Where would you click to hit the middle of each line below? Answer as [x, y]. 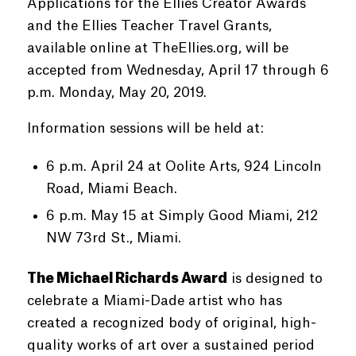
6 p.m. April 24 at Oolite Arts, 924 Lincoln [184, 166]
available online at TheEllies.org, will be [157, 48]
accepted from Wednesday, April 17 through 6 [178, 70]
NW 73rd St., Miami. [113, 238]
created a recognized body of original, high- [171, 323]
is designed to [275, 279]
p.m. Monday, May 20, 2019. [116, 93]
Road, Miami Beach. [111, 189]
